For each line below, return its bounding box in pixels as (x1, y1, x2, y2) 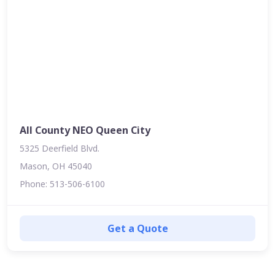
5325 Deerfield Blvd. (20, 142, 99, 154)
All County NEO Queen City (20, 123, 150, 137)
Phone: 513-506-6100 (20, 177, 105, 190)
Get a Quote (107, 221, 168, 235)
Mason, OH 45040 (20, 160, 92, 172)
